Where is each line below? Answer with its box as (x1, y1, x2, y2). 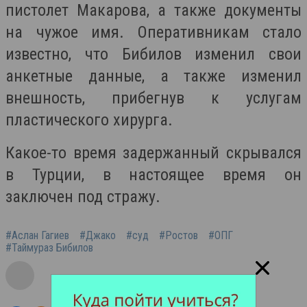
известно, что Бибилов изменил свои (5, 45, 302, 64)
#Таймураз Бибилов (5, 241, 93, 254)
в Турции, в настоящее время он (5, 165, 302, 184)
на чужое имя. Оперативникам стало (5, 23, 302, 42)
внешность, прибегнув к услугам (5, 88, 302, 108)
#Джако (79, 229, 116, 242)
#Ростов (159, 229, 198, 242)
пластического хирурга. (5, 110, 173, 130)
